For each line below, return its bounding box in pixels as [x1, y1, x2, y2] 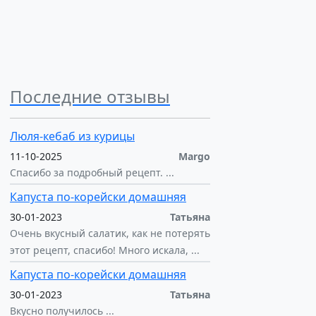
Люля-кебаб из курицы [10, 128, 135, 144]
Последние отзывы [10, 85, 170, 108]
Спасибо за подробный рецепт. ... [10, 166, 174, 179]
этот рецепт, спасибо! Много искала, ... [10, 243, 200, 257]
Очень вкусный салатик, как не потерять [10, 226, 210, 240]
